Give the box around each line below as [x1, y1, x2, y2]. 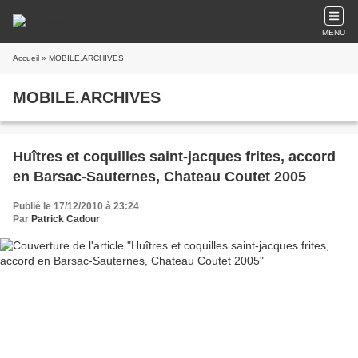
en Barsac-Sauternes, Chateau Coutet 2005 [13, 169, 306, 185]
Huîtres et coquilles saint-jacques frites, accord [13, 149, 336, 165]
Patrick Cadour [31, 213, 100, 225]
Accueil [13, 54, 39, 62]
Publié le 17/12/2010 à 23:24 [13, 201, 139, 212]
